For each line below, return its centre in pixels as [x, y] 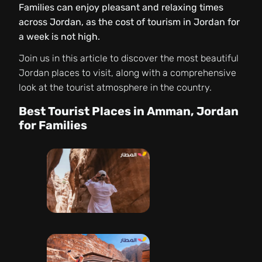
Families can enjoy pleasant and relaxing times [121, 7]
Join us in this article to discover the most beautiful [129, 58]
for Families [53, 125]
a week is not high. [59, 37]
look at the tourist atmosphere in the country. [115, 87]
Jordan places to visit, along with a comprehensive [127, 73]
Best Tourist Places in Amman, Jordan [129, 111]
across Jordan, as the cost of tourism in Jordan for [129, 22]
